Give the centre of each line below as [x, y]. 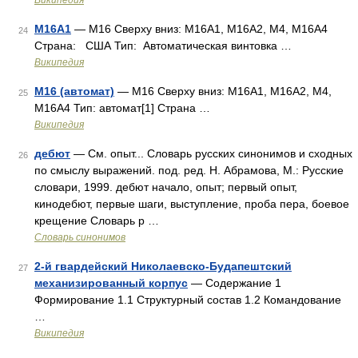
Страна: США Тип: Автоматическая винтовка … [163, 46]
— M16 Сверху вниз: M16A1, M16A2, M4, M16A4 [199, 29]
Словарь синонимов [80, 237]
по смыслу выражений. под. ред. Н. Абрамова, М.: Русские [189, 170]
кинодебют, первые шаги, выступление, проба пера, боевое [192, 204]
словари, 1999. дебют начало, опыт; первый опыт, [166, 187]
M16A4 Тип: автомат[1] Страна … [122, 108]
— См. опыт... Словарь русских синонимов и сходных [211, 153]
